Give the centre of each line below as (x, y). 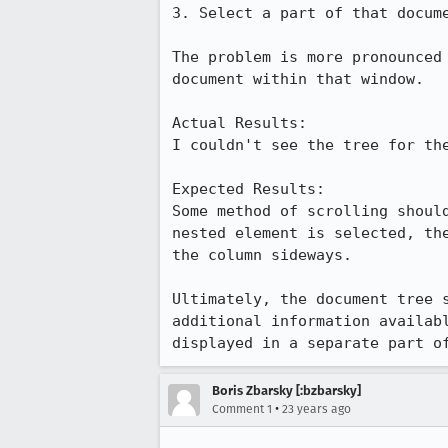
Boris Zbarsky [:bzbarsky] (286, 390)
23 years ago (316, 409)
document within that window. (298, 79)
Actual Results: (248, 123)
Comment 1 (242, 409)
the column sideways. (262, 255)
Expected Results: (257, 189)
